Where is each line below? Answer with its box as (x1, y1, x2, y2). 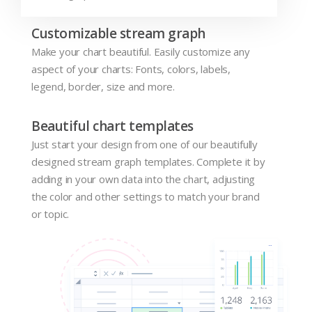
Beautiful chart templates (31, 116, 194, 135)
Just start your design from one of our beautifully (31, 136, 258, 151)
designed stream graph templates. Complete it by (31, 154, 265, 169)
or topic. (31, 206, 70, 221)
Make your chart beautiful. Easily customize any (31, 44, 250, 58)
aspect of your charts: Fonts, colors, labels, (31, 61, 231, 76)
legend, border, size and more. (31, 79, 175, 93)
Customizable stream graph (31, 24, 205, 42)
